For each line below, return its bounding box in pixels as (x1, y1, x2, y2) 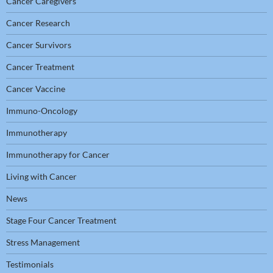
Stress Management (6, 237, 80, 248)
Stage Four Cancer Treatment (6, 215, 116, 226)
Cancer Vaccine (6, 83, 65, 94)
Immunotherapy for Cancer (6, 149, 110, 160)
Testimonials (6, 259, 54, 270)
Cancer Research (6, 18, 70, 29)
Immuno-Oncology (6, 105, 77, 116)
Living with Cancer (6, 171, 77, 182)
